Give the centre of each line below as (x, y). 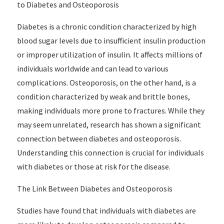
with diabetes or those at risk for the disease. (93, 166)
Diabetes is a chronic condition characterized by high (106, 26)
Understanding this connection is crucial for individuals (110, 152)
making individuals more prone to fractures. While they (110, 110)
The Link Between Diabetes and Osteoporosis (94, 188)
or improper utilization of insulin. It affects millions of (109, 54)
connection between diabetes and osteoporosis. (99, 138)
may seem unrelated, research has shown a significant (109, 124)
